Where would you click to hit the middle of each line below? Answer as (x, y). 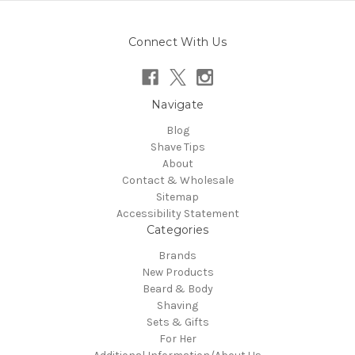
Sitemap (177, 197)
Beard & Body (177, 288)
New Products (177, 272)
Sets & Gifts (177, 322)
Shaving (177, 305)
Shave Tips (177, 147)
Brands (177, 255)
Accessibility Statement (177, 213)
